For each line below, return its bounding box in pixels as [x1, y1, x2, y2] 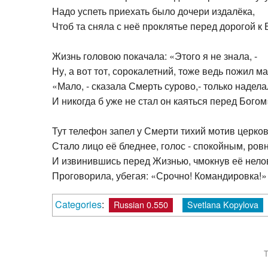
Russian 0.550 [114, 196, 168, 209]
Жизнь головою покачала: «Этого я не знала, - [52, 47, 257, 62]
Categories [55, 196, 102, 210]
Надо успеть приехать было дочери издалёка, [52, 2, 255, 17]
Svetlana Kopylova [187, 196, 258, 209]
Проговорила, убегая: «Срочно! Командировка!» [52, 167, 267, 181]
